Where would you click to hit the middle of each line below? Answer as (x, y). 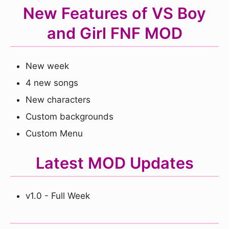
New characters (58, 100)
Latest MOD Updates (114, 163)
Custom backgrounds (70, 117)
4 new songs (52, 83)
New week (47, 66)
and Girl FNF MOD (114, 33)
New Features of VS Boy (114, 13)
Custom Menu (54, 133)
